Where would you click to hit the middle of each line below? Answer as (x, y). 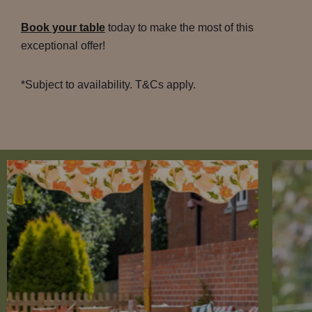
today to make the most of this (179, 28)
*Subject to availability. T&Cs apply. (108, 85)
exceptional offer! (63, 46)
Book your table (63, 28)
